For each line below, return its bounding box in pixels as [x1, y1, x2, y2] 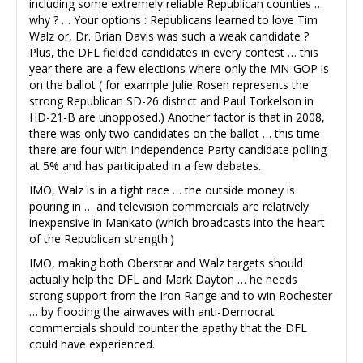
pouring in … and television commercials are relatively [29, 198, 309, 214]
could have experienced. [29, 335, 155, 352]
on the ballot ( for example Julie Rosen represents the [29, 76, 309, 92]
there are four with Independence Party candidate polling [29, 141, 327, 157]
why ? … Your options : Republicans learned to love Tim [29, 11, 318, 28]
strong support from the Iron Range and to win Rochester [29, 287, 332, 303]
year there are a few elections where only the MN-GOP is [29, 60, 329, 76]
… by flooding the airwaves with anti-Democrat [29, 303, 275, 319]
